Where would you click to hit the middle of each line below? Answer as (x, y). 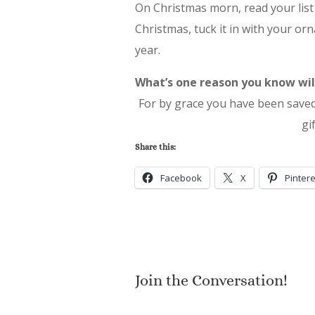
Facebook (181, 178)
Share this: (155, 147)
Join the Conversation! (211, 281)
